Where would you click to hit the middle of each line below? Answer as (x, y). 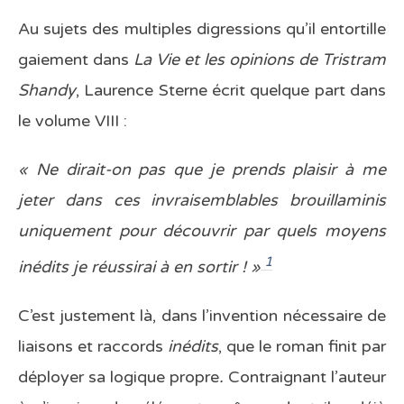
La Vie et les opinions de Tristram (260, 60)
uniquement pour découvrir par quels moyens (202, 231)
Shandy (47, 91)
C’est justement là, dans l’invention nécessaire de (202, 316)
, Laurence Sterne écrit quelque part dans (231, 91)
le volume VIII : (73, 121)
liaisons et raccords (93, 347)
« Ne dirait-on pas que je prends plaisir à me (202, 170)
